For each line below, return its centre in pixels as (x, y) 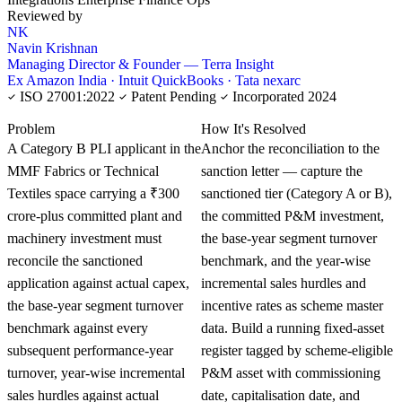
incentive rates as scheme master (292, 305)
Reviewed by (45, 15)
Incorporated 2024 (283, 96)
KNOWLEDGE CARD (66, 114)
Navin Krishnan (52, 48)
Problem (31, 128)
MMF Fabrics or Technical (83, 170)
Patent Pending (174, 96)
